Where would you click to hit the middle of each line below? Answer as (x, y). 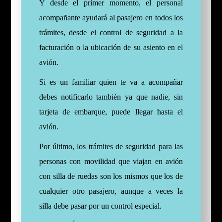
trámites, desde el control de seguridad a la (111, 33)
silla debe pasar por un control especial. (100, 206)
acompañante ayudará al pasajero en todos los (111, 18)
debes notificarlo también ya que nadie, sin (111, 97)
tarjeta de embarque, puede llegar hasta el (111, 112)
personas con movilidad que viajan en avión (111, 162)
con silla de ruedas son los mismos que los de (111, 176)
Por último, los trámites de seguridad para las (111, 147)
